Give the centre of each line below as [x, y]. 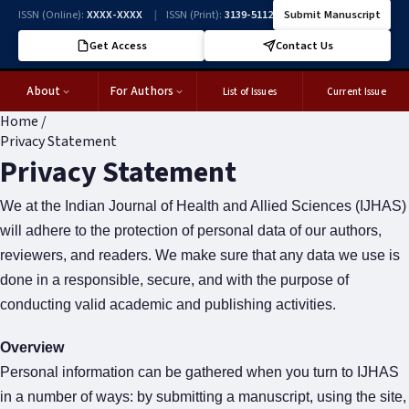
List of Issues [250, 91]
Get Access [118, 46]
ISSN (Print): [195, 15]
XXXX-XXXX [116, 15]
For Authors [142, 91]
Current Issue [356, 91]
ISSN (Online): [52, 15]
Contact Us [304, 46]
